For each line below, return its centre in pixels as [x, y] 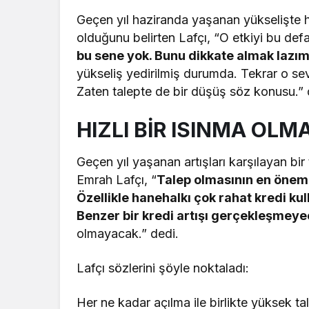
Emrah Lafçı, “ [117, 179]
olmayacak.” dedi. [128, 233]
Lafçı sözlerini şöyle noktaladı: [163, 268]
